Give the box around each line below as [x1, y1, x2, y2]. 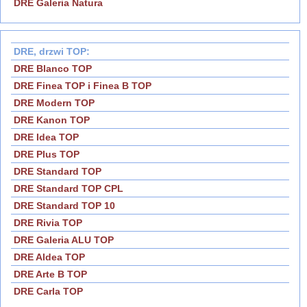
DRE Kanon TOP [14, 114, 90, 126]
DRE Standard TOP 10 [14, 200, 115, 212]
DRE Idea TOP [14, 132, 79, 143]
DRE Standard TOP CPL [14, 183, 123, 195]
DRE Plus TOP [14, 149, 79, 160]
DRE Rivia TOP [14, 217, 82, 229]
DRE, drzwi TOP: [14, 46, 90, 58]
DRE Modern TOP [14, 97, 95, 109]
